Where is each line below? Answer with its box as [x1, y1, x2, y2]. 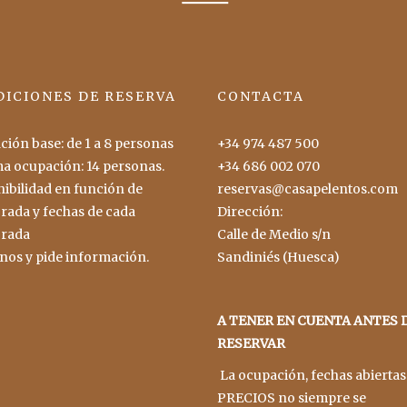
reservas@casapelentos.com [217, 181, 398, 197]
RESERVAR [217, 335, 285, 352]
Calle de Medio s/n [217, 226, 331, 243]
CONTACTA [217, 88, 304, 104]
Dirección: [217, 203, 283, 220]
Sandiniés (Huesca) [217, 249, 340, 265]
